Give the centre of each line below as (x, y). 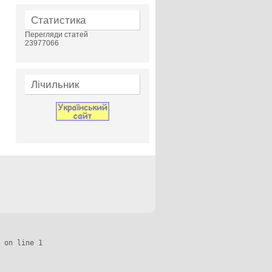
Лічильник (55, 85)
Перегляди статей (56, 35)
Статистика (58, 20)
